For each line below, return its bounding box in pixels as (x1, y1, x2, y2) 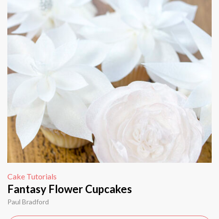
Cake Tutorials (7, 172, 57, 181)
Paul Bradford (7, 197, 49, 206)
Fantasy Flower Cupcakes (7, 182, 132, 196)
